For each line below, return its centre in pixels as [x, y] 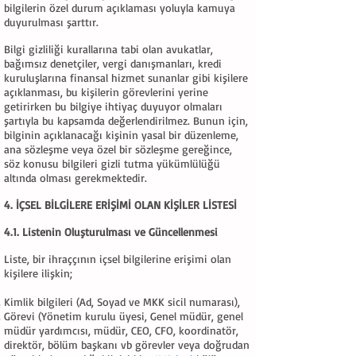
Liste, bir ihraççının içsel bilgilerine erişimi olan [118, 259]
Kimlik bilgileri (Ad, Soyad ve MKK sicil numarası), [122, 302]
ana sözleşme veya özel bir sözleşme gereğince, [118, 149]
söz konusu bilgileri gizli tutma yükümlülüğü [112, 163]
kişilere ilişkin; [38, 273]
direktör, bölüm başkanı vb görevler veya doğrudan [127, 344]
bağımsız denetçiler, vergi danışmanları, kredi [113, 63]
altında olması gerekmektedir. [75, 178]
